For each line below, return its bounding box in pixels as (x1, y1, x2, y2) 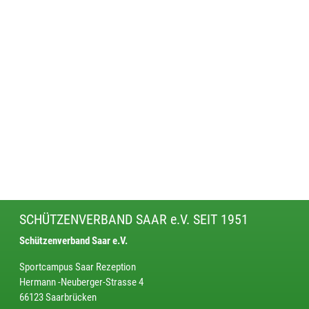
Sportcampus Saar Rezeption (19, 261, 136, 273)
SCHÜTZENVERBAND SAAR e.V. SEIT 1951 (19, 211, 248, 228)
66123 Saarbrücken (19, 291, 97, 303)
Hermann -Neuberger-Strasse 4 (19, 276, 143, 288)
